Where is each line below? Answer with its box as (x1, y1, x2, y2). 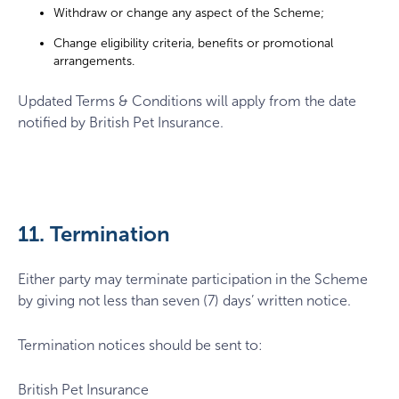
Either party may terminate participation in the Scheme (18, 270, 368, 288)
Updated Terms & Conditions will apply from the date (18, 93, 356, 110)
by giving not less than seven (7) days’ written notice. (18, 291, 351, 309)
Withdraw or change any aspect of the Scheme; (53, 5, 324, 21)
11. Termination (18, 220, 170, 247)
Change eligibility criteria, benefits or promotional (53, 36, 333, 52)
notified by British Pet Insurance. (18, 114, 224, 132)
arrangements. (53, 53, 134, 69)
